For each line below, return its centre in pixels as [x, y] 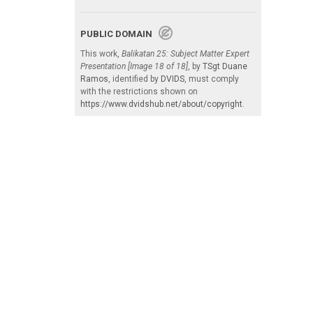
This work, [101, 53]
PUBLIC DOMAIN [119, 34]
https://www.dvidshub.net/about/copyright [161, 104]
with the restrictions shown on [139, 91]
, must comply [212, 79]
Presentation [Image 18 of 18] [134, 66]
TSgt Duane [225, 66]
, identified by [134, 79]
